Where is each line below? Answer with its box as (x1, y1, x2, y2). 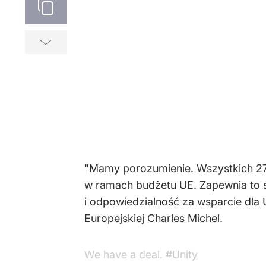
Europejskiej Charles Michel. (84, 212, 223, 224)
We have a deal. (84, 248, 166, 261)
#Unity (166, 248, 198, 261)
